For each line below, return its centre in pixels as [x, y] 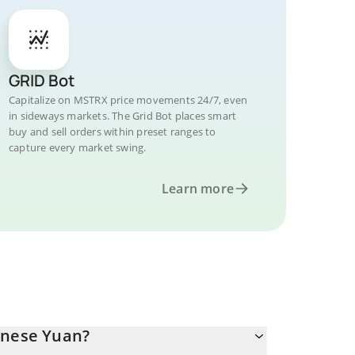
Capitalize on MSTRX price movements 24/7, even [128, 100]
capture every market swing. [78, 147]
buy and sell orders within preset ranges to [113, 132]
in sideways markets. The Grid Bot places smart [123, 116]
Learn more [198, 189]
